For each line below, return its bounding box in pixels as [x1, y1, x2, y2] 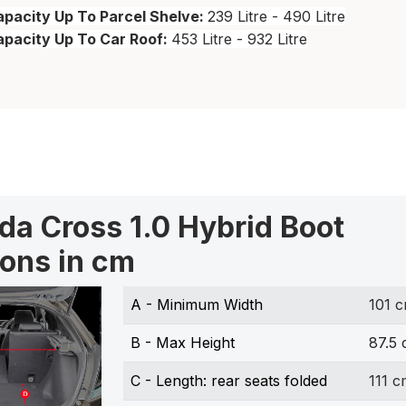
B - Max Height [130, 333, 235, 353]
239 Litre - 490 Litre [208, 7, 345, 26]
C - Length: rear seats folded [130, 372, 327, 391]
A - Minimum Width [130, 295, 263, 314]
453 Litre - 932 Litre [171, 30, 307, 49]
